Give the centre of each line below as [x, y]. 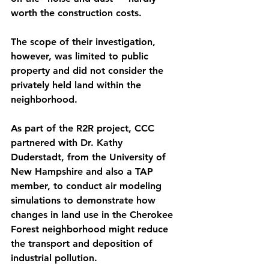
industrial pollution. [56, 258]
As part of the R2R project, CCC [84, 128]
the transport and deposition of [83, 243]
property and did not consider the [89, 71]
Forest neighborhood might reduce [91, 229]
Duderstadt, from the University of [90, 157]
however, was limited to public [81, 56]
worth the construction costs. [76, 13]
